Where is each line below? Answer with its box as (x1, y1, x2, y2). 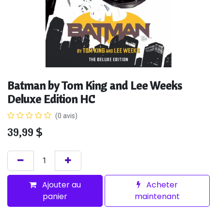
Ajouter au (40, 179, 81, 191)
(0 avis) (55, 112, 77, 120)
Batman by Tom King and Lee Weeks (7, 78, 182, 93)
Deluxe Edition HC (7, 92, 95, 107)
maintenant (135, 191, 180, 202)
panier (43, 191, 68, 202)
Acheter (144, 179, 178, 191)
